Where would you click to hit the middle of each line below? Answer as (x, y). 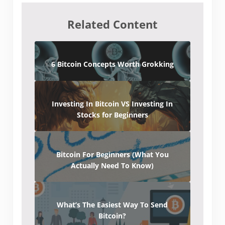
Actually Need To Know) (113, 165)
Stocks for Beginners (112, 115)
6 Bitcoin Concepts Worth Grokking (112, 64)
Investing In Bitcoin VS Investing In (113, 104)
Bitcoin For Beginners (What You (112, 154)
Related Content (112, 25)
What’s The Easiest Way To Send (113, 205)
